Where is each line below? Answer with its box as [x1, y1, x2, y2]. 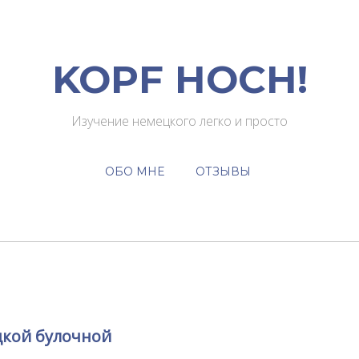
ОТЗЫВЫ [195, 164, 251, 179]
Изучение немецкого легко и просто [71, 112, 288, 130]
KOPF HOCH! [51, 56, 308, 103]
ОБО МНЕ [104, 164, 164, 179]
